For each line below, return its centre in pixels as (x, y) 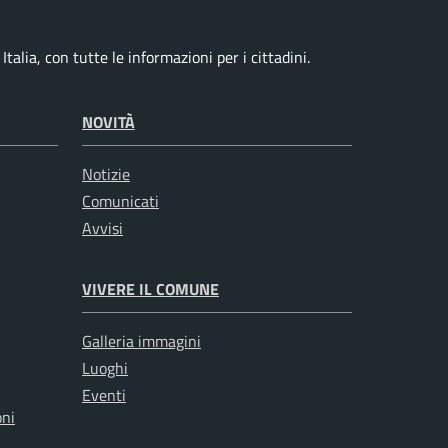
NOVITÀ (108, 122)
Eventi (104, 395)
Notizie (106, 174)
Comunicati (120, 201)
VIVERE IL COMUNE (150, 289)
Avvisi (102, 228)
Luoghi (105, 368)
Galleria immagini (141, 341)
